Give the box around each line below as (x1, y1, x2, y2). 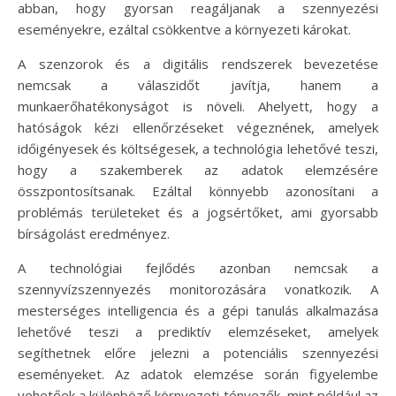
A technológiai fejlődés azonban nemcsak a (18, 258, 378, 277)
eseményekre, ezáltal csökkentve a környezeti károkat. (18, 19, 351, 38)
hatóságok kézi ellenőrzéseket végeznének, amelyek (18, 118, 378, 136)
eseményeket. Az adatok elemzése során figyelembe (18, 364, 378, 383)
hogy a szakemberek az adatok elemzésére (18, 160, 378, 179)
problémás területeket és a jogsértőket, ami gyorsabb (18, 202, 378, 221)
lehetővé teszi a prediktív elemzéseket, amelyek (18, 322, 378, 340)
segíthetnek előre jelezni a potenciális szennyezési (18, 343, 378, 362)
